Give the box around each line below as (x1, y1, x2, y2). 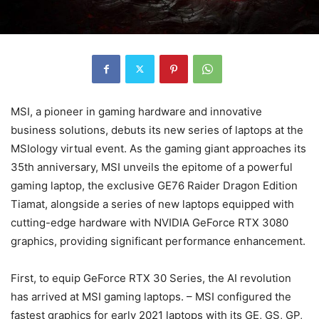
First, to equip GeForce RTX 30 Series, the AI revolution (11, 271, 291, 285)
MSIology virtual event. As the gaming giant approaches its (11, 141, 306, 155)
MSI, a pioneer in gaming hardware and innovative (11, 104, 262, 118)
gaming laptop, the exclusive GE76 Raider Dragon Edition (11, 178, 298, 192)
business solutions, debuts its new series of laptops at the (11, 122, 303, 137)
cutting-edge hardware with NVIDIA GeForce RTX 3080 (11, 215, 288, 229)
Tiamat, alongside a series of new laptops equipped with (11, 197, 294, 211)
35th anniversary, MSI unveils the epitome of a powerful (11, 159, 293, 174)
